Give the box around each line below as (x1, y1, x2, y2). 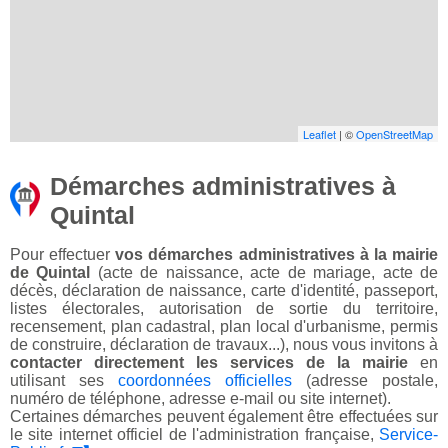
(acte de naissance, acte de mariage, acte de (90, 264, 439, 282)
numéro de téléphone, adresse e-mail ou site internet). (10, 390, 391, 408)
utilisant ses (10, 372, 118, 390)
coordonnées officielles (118, 372, 292, 390)
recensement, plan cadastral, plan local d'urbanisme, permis (10, 318, 438, 336)
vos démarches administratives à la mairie (115, 246, 439, 264)
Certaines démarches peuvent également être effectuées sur (10, 408, 438, 426)
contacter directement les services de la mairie (10, 354, 408, 372)
